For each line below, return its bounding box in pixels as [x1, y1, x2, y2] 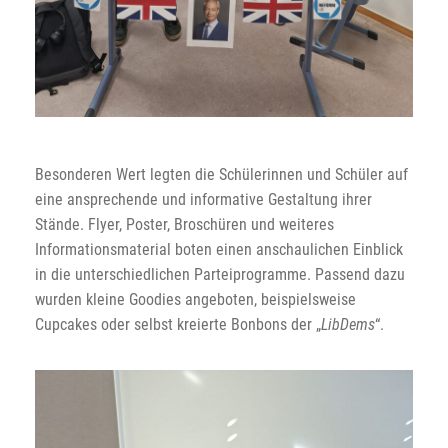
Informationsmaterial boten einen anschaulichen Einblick [35, 239, 403, 259]
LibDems [321, 314, 375, 334]
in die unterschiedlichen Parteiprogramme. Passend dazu [35, 264, 405, 284]
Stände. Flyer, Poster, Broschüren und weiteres [35, 214, 334, 234]
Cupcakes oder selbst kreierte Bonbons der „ [35, 314, 321, 334]
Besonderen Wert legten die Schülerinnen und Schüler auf [35, 164, 408, 184]
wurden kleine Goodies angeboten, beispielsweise [35, 289, 356, 309]
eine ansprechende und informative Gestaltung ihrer [35, 189, 372, 209]
